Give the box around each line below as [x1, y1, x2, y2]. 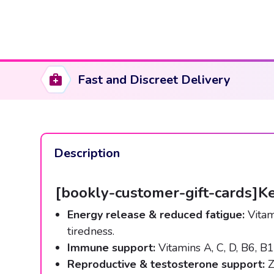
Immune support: [67, 240, 155, 256]
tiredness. [67, 224, 114, 239]
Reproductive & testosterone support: [67, 257, 265, 272]
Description [53, 145, 120, 162]
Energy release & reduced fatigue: [67, 207, 245, 223]
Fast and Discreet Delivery [77, 71, 231, 88]
